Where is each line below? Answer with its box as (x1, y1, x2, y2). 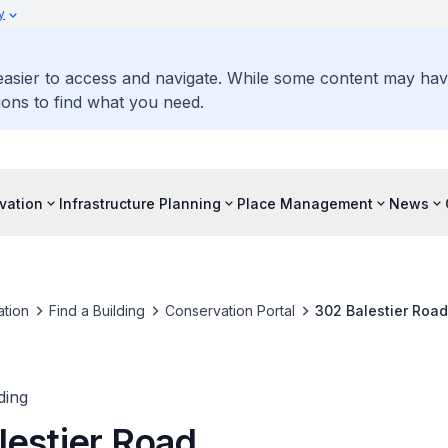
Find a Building (48, 302, 145, 319)
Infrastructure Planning (59, 194, 221, 212)
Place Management (237, 194, 373, 212)
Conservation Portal (164, 302, 295, 319)
